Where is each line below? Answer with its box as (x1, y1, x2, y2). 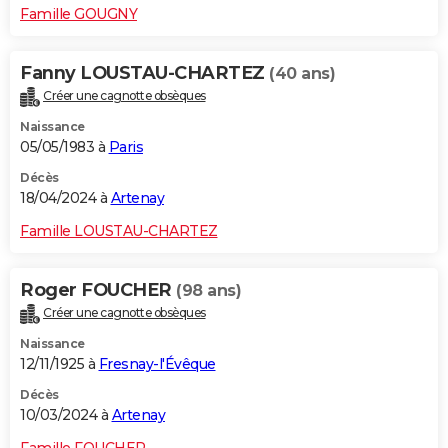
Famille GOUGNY (20, 5, 137, 24)
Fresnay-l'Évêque (98, 354, 216, 373)
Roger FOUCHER (20, 278, 176, 301)
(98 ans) (176, 280, 241, 300)
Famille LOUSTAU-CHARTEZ (20, 221, 218, 240)
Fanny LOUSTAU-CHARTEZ (20, 62, 269, 85)
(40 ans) (269, 64, 335, 84)
